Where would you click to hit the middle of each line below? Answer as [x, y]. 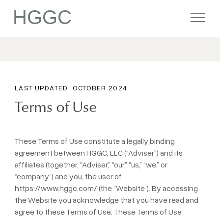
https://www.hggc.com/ [56, 188]
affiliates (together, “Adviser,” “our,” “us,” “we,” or [91, 165]
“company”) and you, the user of [68, 176]
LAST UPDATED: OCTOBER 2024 [71, 88]
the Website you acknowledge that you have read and [107, 200]
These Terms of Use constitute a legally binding [95, 141]
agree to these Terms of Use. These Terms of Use [98, 212]
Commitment [110, 165]
